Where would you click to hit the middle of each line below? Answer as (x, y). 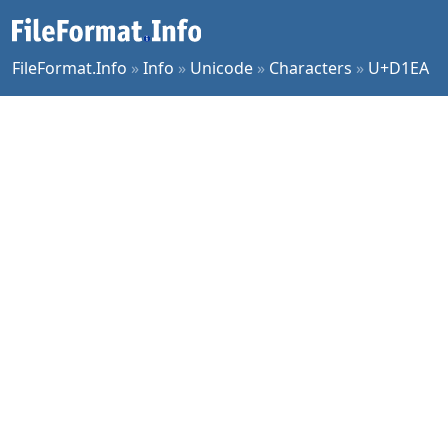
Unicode (221, 68)
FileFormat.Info (69, 68)
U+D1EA (398, 68)
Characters (310, 68)
